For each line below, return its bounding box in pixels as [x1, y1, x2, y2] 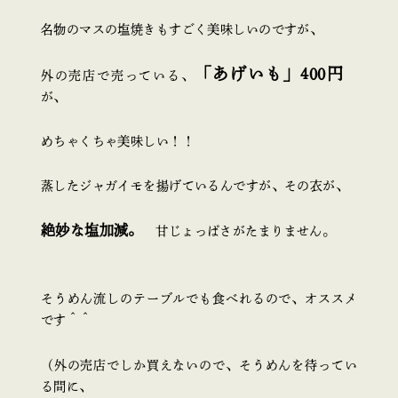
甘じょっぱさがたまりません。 [142, 225, 336, 238]
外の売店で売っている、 [40, 69, 195, 83]
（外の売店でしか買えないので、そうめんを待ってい [40, 358, 358, 371]
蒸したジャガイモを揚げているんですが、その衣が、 [40, 179, 349, 193]
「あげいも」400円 [195, 66, 345, 83]
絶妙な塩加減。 [40, 223, 143, 238]
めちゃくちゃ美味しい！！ [40, 135, 195, 148]
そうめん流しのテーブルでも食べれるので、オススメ [40, 292, 358, 306]
